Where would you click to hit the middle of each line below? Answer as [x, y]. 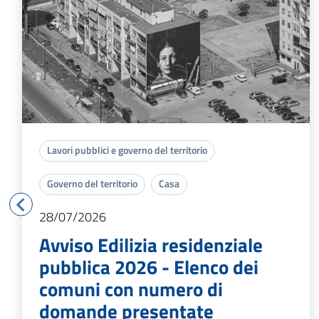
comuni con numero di [131, 289]
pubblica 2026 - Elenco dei [149, 267]
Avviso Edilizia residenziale [151, 245]
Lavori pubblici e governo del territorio [127, 150]
